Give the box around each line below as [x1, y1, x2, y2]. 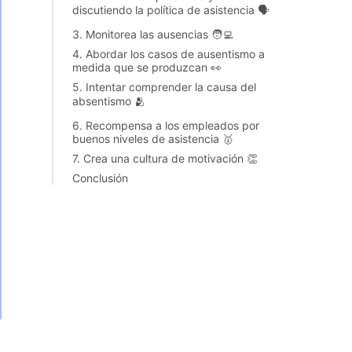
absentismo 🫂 [72, 94, 145, 108]
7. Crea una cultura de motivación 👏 [72, 152, 258, 165]
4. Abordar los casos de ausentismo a [72, 47, 265, 60]
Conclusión [72, 171, 128, 185]
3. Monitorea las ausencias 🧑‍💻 [72, 27, 233, 41]
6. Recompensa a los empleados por [72, 119, 259, 132]
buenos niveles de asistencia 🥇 [72, 132, 233, 145]
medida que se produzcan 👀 [72, 60, 222, 74]
